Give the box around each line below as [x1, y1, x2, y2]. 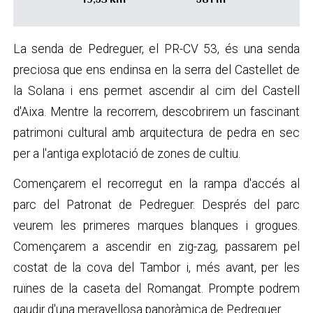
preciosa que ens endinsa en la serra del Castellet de [13, 63, 300, 78]
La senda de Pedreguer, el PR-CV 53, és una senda [13, 42, 300, 57]
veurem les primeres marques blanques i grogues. [13, 219, 300, 233]
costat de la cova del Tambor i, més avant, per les [13, 261, 300, 275]
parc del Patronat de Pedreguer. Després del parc [13, 198, 300, 212]
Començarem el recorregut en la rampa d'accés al [13, 177, 300, 191]
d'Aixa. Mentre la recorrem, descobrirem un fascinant [13, 105, 300, 119]
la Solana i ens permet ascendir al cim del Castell [13, 84, 300, 99]
